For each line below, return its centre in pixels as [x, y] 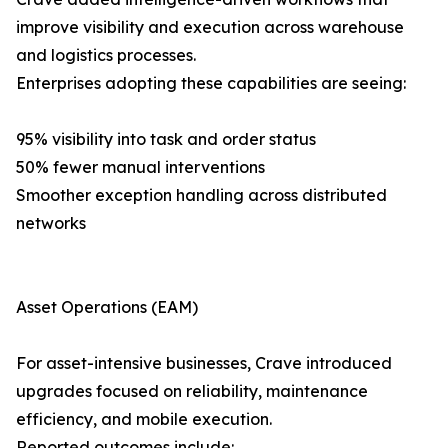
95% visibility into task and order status [166, 139]
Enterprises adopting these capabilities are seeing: [211, 83]
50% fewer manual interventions [140, 167]
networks [51, 223]
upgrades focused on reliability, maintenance [192, 391]
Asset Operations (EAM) [107, 307]
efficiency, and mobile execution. [144, 419]
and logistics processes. [106, 55]
